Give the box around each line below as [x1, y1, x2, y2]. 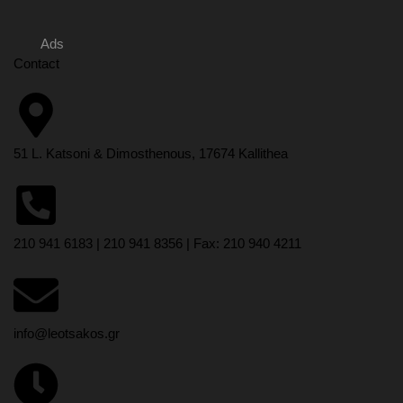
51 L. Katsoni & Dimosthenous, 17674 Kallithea [13, 146, 288, 161]
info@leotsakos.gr [13, 326, 120, 341]
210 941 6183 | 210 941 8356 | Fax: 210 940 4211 [13, 236, 301, 251]
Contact [13, 56, 59, 71]
